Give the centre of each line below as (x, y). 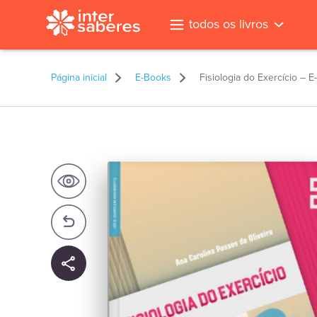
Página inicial (79, 77)
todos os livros (228, 24)
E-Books (153, 77)
